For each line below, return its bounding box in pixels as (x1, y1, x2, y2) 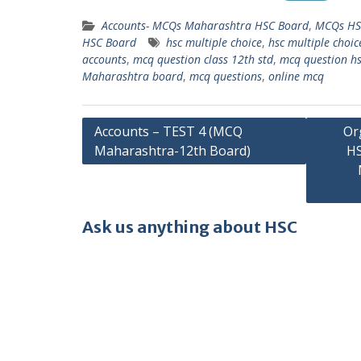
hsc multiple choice (166, 35, 262, 50)
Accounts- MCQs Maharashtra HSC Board (102, 18, 309, 33)
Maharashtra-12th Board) (94, 142, 251, 160)
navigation (81, 143, 166, 163)
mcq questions (189, 68, 262, 84)
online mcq (268, 68, 324, 84)
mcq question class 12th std (133, 52, 273, 67)
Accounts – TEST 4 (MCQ (94, 122, 243, 140)
